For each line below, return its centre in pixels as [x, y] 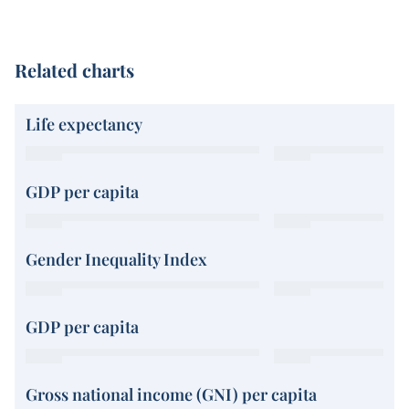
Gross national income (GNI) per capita [171, 395]
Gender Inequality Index [116, 260]
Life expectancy [84, 125]
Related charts [74, 70]
